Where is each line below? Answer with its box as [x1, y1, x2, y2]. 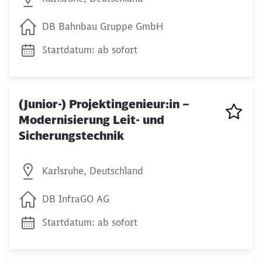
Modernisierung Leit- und [19, 112, 164, 127]
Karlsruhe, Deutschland [42, 165, 143, 177]
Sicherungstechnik [19, 128, 124, 143]
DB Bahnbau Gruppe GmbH [42, 20, 163, 32]
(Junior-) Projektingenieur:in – [19, 96, 189, 111]
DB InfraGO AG [42, 193, 109, 205]
